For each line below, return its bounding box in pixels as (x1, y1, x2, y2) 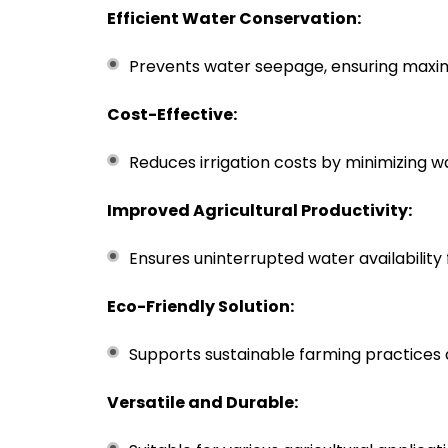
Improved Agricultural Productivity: (107, 199, 412, 222)
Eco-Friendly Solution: (107, 295, 294, 318)
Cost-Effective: (107, 103, 237, 126)
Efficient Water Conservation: (107, 7, 361, 30)
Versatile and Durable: (107, 391, 298, 414)
